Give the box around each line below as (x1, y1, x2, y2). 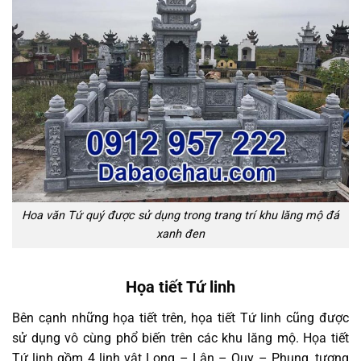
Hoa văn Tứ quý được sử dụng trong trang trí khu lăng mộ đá (22, 209, 339, 223)
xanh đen (156, 227, 205, 242)
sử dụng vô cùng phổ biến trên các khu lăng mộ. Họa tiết (12, 330, 349, 346)
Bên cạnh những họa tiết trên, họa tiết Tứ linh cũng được (12, 310, 349, 326)
